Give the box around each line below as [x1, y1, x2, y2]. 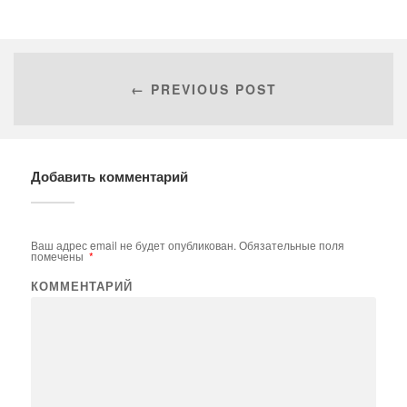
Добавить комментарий [30, 166, 188, 187]
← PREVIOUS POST [130, 79, 277, 98]
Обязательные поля [235, 237, 344, 253]
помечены [30, 248, 86, 264]
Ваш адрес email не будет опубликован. [30, 237, 236, 253]
